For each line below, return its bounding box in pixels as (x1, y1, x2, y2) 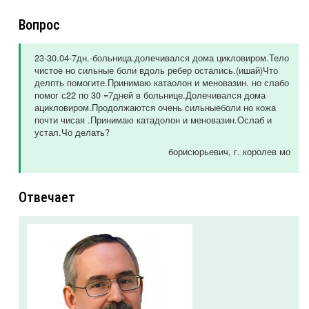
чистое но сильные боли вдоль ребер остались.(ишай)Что (34, 63, 278, 77)
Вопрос (19, 17, 60, 34)
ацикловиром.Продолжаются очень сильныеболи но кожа (34, 101, 276, 114)
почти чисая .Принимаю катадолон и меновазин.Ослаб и (34, 113, 272, 127)
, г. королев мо (228, 145, 290, 159)
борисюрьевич (168, 145, 228, 159)
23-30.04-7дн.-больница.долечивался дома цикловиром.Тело (34, 51, 289, 65)
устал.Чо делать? (34, 126, 110, 139)
